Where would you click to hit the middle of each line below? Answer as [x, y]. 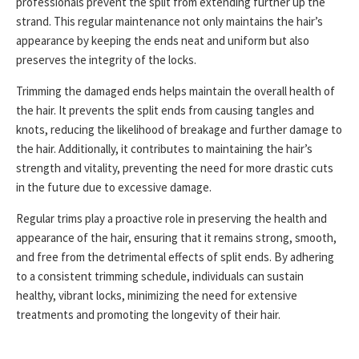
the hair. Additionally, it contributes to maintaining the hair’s [164, 149]
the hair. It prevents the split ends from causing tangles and [165, 111]
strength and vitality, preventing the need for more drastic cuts [175, 168]
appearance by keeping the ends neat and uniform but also [163, 41]
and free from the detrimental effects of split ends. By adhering [175, 257]
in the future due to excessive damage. [114, 188]
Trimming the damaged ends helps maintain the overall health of [175, 91]
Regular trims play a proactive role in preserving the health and [171, 219]
